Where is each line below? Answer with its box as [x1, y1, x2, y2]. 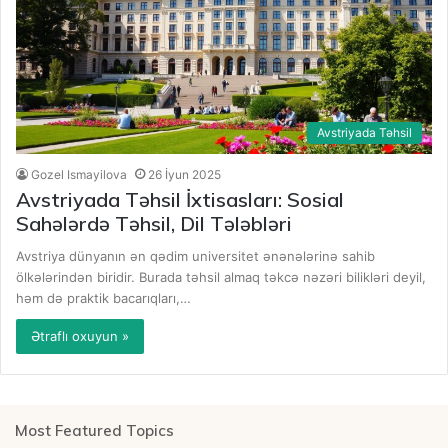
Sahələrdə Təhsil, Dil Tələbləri [16, 210, 293, 236]
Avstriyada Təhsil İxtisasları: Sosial [16, 186, 345, 212]
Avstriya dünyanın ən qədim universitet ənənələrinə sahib [16, 247, 376, 264]
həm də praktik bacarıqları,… [16, 289, 192, 306]
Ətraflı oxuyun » [31, 327, 130, 344]
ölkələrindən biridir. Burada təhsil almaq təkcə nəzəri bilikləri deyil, [16, 268, 427, 285]
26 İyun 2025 [148, 166, 222, 182]
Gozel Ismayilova [31, 166, 128, 182]
